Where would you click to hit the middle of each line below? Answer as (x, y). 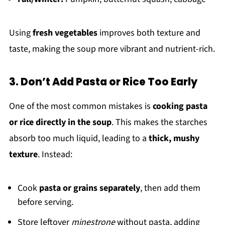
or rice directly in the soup (60, 123)
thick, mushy (174, 139)
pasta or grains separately (89, 188)
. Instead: (55, 155)
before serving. (45, 202)
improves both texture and (149, 33)
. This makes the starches (159, 123)
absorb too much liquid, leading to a (79, 139)
